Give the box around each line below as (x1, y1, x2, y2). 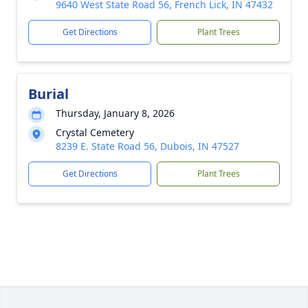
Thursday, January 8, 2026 (56, 107, 175, 120)
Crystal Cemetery (56, 126, 134, 139)
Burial (28, 85, 69, 103)
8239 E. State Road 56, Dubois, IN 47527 (56, 140, 239, 153)
